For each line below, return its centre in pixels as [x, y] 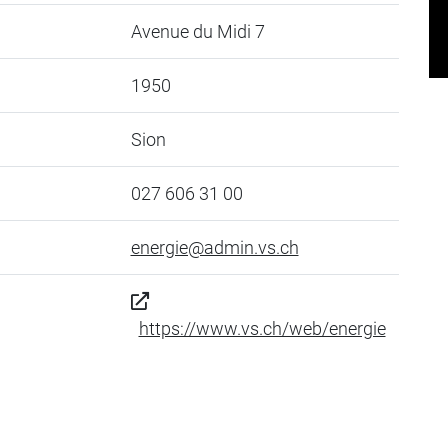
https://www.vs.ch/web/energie [262, 328]
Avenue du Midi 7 [197, 31]
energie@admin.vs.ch [214, 247]
